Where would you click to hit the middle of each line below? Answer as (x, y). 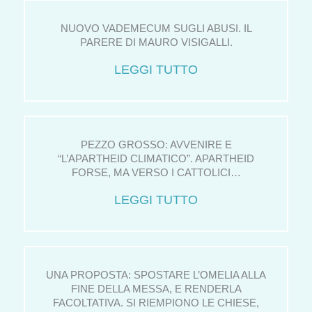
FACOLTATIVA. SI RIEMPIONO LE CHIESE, (156, 303)
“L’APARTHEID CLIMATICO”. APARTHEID (156, 159)
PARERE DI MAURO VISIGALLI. (156, 43)
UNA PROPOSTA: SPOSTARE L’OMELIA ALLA (156, 275)
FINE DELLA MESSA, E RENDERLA (156, 289)
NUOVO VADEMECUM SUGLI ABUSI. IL (156, 29)
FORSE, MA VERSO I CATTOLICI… (156, 173)
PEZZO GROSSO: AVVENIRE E (156, 145)
